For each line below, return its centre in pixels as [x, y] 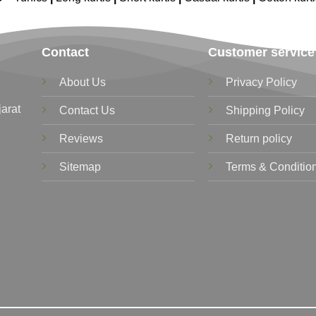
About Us [82, 82]
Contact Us [87, 110]
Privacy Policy [262, 82]
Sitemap [80, 166]
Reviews [81, 138]
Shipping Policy [266, 110]
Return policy [259, 138]
